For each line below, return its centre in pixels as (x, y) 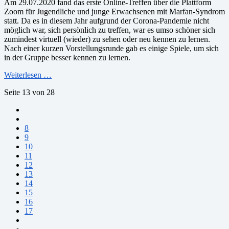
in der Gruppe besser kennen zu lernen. (67, 57)
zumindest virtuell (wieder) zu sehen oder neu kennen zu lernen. (107, 39)
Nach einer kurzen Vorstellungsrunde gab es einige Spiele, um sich (111, 48)
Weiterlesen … (28, 75)
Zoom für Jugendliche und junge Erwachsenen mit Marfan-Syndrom (114, 11)
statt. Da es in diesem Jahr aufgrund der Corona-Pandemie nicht (107, 20)
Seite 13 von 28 (29, 92)
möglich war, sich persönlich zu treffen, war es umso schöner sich (110, 30)
